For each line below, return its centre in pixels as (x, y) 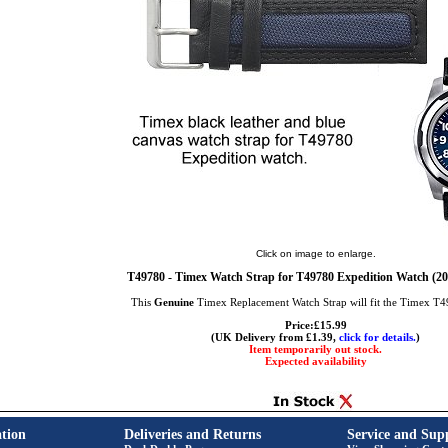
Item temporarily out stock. (315, 349)
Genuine (173, 302)
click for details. (377, 337)
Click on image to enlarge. (315, 253)
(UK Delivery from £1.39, (275, 337)
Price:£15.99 (315, 325)
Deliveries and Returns (192, 434)
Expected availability (315, 361)
